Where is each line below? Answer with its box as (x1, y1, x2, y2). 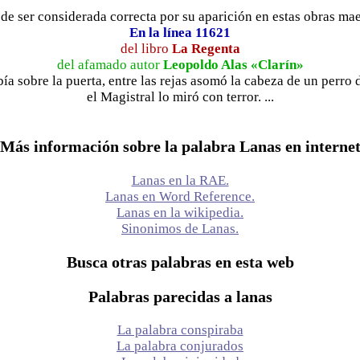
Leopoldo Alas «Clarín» (162, 56, 304, 72)
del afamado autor (56, 56, 163, 72)
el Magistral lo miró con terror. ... (86, 88, 274, 104)
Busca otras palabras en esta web (66, 252, 294, 271)
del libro (120, 40, 172, 56)
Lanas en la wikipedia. (117, 204, 243, 220)
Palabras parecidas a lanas (88, 288, 272, 306)
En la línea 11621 (129, 24, 231, 40)
